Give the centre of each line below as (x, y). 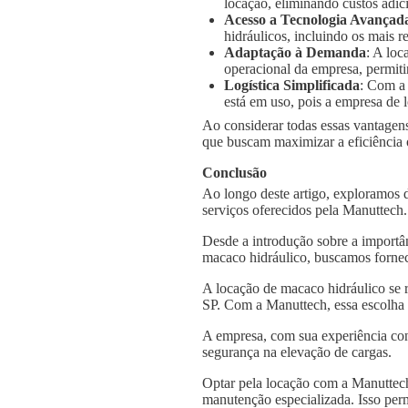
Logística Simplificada (292, 86)
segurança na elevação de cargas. (297, 352)
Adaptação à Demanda (295, 53)
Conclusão (235, 173)
